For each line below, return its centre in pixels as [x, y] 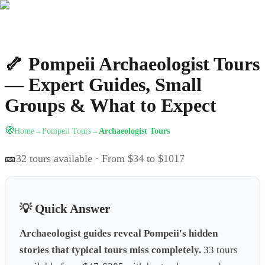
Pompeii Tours [67, 130]
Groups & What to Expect [111, 106]
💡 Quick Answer [65, 208]
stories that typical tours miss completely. [110, 250]
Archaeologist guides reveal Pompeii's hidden [119, 234]
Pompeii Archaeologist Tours [144, 64]
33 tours [221, 250]
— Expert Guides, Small [103, 85]
